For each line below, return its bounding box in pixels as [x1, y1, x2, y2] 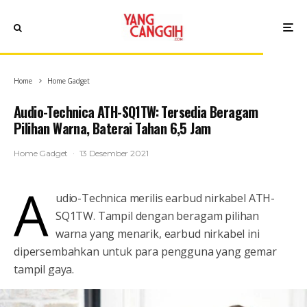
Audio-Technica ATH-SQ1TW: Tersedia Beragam [14, 101, 258, 122]
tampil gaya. [14, 262, 75, 277]
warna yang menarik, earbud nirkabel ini [55, 226, 260, 241]
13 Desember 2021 [79, 148, 149, 158]
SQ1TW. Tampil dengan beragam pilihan [55, 208, 260, 223]
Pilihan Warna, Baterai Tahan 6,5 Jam [14, 118, 211, 138]
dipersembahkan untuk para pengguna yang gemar [14, 244, 277, 259]
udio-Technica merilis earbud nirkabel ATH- [55, 191, 275, 206]
